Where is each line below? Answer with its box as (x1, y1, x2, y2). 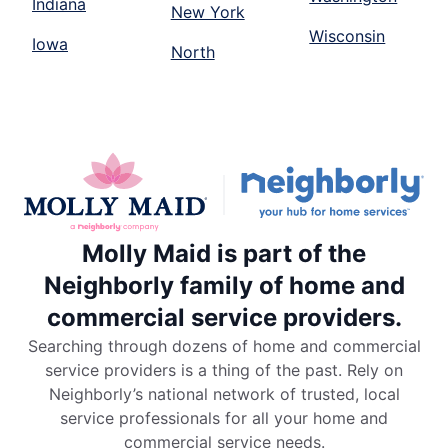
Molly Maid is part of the (82, 239, 366, 269)
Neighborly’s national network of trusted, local (48, 384, 400, 405)
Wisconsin (309, 26, 386, 47)
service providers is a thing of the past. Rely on (45, 360, 403, 381)
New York (170, 2, 245, 23)
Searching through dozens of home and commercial (27, 336, 421, 357)
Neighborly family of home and (43, 271, 405, 301)
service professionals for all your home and (60, 408, 388, 429)
